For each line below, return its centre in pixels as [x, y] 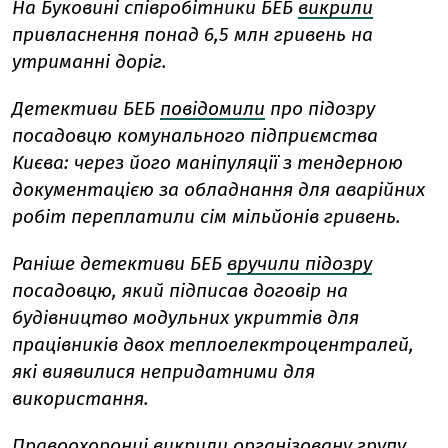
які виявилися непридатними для [163, 372]
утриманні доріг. [89, 62]
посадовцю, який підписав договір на [180, 291]
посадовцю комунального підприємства [195, 136]
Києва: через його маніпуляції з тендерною [207, 163]
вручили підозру [299, 264]
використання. [80, 399]
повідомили [212, 109]
